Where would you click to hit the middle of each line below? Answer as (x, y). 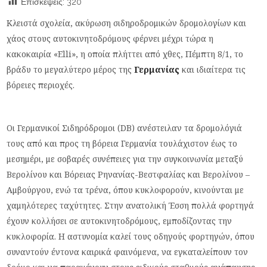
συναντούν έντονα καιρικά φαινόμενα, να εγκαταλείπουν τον (128, 252)
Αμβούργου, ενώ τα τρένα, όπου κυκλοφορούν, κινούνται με (125, 190)
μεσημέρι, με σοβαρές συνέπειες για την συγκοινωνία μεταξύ (125, 159)
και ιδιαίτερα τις (214, 69)
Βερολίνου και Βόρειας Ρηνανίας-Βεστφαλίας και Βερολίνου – (128, 174)
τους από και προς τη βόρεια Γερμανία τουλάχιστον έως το (122, 143)
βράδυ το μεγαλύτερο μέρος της (71, 69)
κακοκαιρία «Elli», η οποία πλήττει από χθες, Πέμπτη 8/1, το (125, 54)
